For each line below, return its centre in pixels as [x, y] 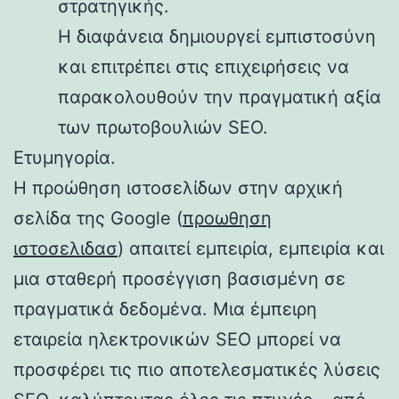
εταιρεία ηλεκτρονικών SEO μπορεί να [177, 339]
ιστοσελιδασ [65, 248]
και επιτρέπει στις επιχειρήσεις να [204, 66]
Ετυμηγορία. [65, 157]
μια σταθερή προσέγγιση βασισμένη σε [179, 278]
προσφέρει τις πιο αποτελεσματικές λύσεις [197, 369]
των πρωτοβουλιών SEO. [163, 127]
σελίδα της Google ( [98, 218]
